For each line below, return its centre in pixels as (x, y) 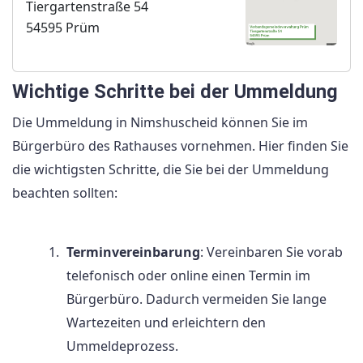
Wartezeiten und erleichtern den (166, 323)
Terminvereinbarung (133, 252)
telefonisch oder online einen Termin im (188, 276)
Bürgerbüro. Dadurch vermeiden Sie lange (196, 299)
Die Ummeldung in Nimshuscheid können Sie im (160, 123)
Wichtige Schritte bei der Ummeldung (175, 92)
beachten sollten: (65, 193)
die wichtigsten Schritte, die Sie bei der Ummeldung (171, 170)
